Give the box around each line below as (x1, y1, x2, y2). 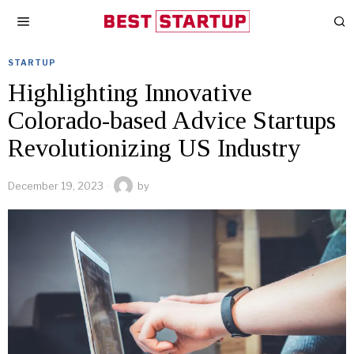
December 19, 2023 (8, 179, 104, 192)
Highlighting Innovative (8, 78, 252, 107)
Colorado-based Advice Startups (8, 106, 336, 134)
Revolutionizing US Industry (8, 134, 300, 162)
